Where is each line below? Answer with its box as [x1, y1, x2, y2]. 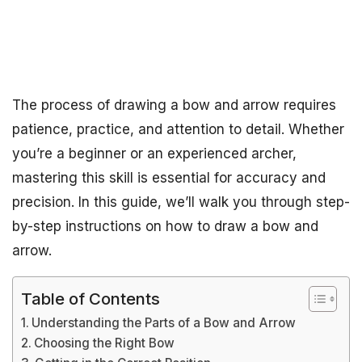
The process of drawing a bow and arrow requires [12, 97, 336, 113]
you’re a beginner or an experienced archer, [12, 145, 297, 162]
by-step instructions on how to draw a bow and [12, 218, 318, 234]
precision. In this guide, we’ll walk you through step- [12, 194, 350, 210]
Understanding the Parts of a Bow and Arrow [32, 315, 297, 330]
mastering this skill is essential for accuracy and [12, 170, 326, 186]
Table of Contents [21, 288, 160, 309]
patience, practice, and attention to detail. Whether [12, 121, 344, 137]
